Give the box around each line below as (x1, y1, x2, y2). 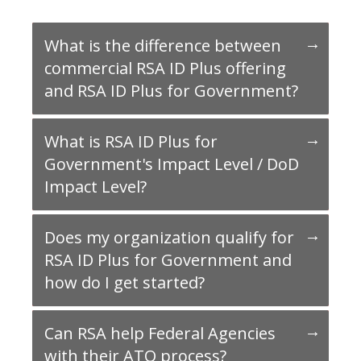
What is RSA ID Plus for (44, 131, 218, 153)
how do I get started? (44, 272, 205, 294)
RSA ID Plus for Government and (44, 249, 292, 272)
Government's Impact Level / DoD (44, 153, 299, 176)
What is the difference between (44, 35, 281, 57)
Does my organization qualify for (44, 226, 294, 249)
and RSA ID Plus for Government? (44, 80, 298, 102)
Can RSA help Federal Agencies (44, 322, 276, 345)
